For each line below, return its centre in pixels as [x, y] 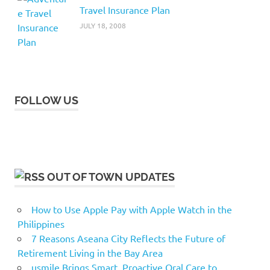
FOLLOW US [46, 101]
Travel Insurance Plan [124, 10]
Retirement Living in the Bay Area [90, 253]
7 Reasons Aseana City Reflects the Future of [128, 238]
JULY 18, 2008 [102, 26]
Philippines [41, 224]
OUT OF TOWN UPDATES [111, 177]
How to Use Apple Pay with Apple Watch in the [131, 209]
